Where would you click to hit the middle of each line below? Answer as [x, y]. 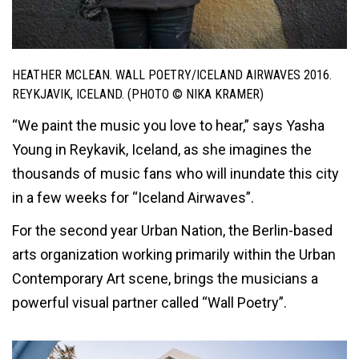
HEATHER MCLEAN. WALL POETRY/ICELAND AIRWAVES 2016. [172, 75]
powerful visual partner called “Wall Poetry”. [149, 303]
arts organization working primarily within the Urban [174, 255]
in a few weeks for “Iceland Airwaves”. [133, 197]
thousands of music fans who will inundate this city [175, 173]
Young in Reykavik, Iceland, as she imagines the [162, 149]
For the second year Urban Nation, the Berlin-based [172, 231]
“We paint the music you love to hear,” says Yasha [168, 125]
